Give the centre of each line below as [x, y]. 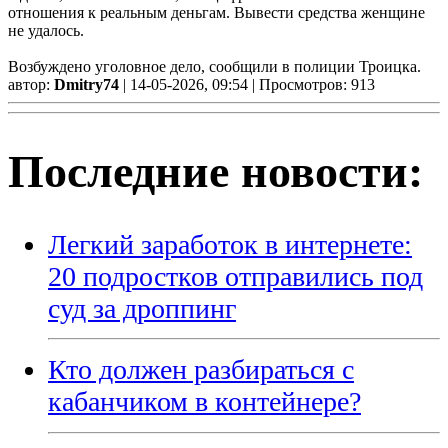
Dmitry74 [86, 84]
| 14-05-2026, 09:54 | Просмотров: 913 [247, 84]
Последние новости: [215, 171]
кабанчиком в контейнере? [204, 402]
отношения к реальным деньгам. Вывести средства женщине [216, 12]
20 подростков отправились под [235, 276]
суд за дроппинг [142, 308]
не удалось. [46, 30]
